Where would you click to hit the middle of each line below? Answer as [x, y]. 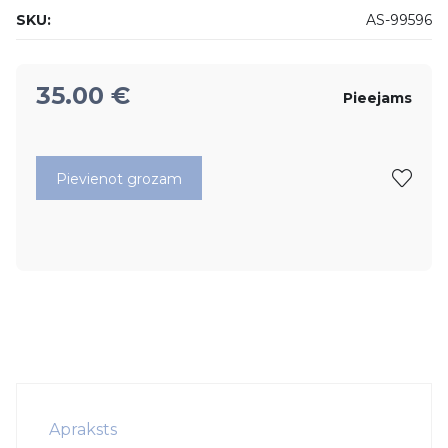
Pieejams [382, 98]
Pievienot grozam [119, 179]
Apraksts [83, 430]
